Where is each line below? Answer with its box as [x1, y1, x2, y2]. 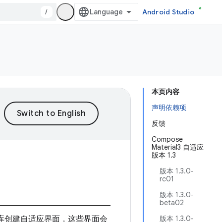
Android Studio [142, 7, 194, 16]
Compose [152, 135, 183, 144]
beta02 [160, 198, 184, 207]
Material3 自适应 [152, 143, 204, 152]
